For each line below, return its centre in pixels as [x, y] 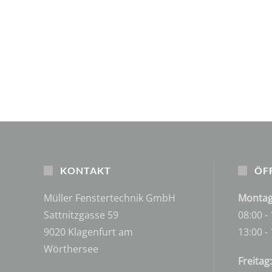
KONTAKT [85, 170]
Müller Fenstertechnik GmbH [110, 198]
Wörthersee [71, 249]
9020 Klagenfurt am [88, 232]
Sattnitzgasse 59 [81, 215]
